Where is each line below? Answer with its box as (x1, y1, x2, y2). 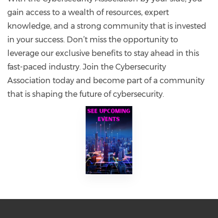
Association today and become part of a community (7, 75, 204, 85)
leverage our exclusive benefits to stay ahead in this (7, 48, 199, 58)
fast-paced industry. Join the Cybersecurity (7, 62, 166, 72)
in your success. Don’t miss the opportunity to (7, 35, 178, 44)
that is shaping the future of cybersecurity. (7, 89, 164, 99)
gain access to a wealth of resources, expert (7, 7, 169, 17)
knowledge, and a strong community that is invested (7, 21, 206, 31)
